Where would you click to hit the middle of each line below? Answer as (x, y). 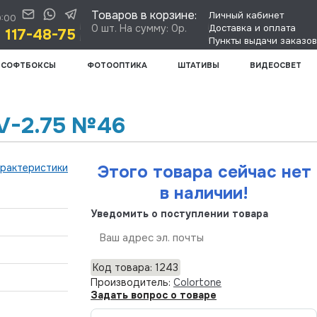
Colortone (197, 282)
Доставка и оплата (252, 28)
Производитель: (132, 282)
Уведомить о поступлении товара (179, 213)
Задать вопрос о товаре (154, 295)
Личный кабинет (246, 15)
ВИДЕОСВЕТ (276, 65)
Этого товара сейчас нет (204, 172)
